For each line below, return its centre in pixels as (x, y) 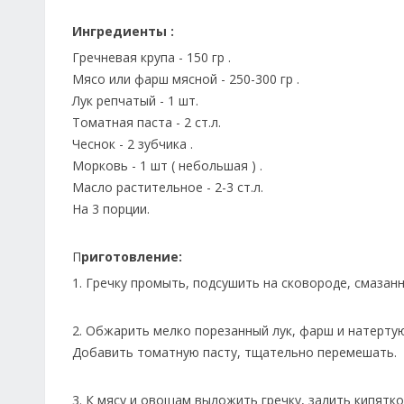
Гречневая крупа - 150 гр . (151, 57)
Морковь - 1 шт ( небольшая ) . (167, 165)
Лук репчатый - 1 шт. (135, 101)
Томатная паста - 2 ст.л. (147, 122)
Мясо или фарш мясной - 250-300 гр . (186, 79)
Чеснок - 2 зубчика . (133, 144)
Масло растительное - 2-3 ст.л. (168, 187)
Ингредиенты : (123, 31)
